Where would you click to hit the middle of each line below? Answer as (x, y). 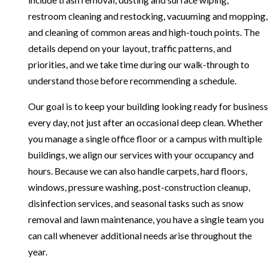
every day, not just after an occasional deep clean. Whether (145, 122)
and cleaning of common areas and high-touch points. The (144, 33)
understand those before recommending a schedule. (132, 81)
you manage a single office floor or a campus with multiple (145, 138)
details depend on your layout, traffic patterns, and (130, 49)
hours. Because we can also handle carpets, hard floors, (137, 171)
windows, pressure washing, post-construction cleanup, (139, 187)
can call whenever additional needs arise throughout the (140, 235)
